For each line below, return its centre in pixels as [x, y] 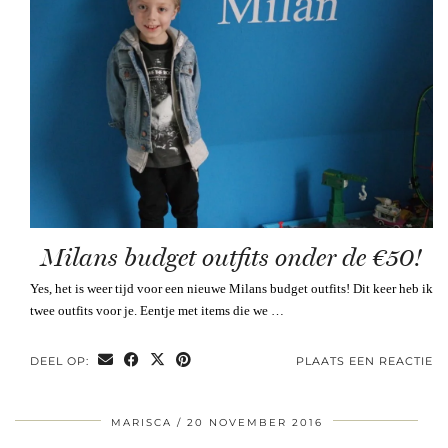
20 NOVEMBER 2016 [254, 422]
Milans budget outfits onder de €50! [231, 257]
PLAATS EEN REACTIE [364, 360]
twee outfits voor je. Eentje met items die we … [157, 310]
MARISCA [141, 422]
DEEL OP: [61, 360]
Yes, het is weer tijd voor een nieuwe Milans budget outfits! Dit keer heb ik [231, 288]
